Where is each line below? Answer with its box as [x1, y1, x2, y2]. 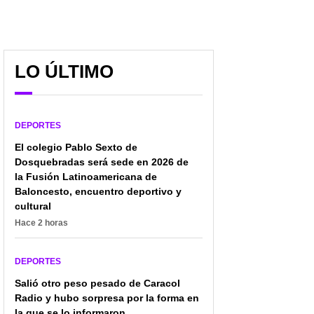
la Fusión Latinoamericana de [15, 170, 157, 182]
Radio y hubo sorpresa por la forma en [15, 292, 199, 303]
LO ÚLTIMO [15, 60, 114, 82]
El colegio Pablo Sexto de [15, 141, 137, 153]
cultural [15, 200, 51, 212]
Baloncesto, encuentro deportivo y [15, 185, 182, 197]
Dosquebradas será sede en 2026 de [15, 156, 189, 168]
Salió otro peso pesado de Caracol [15, 277, 180, 289]
